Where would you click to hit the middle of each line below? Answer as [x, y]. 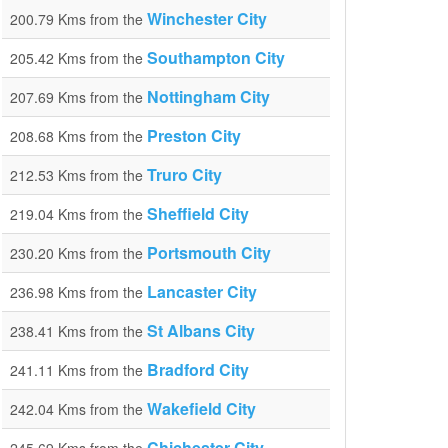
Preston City [194, 135]
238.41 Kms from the [78, 331]
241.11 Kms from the [78, 370]
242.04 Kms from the [78, 409]
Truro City [184, 174]
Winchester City [207, 18]
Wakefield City [201, 408]
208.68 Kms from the [78, 136]
